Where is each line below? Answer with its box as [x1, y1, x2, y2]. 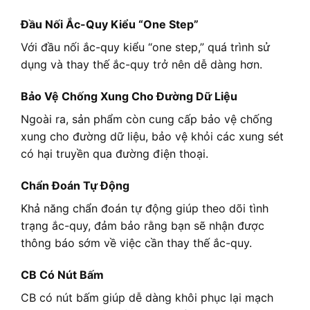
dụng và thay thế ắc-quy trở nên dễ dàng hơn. [21, 57, 262, 72]
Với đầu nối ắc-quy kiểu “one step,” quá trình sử [21, 40, 270, 55]
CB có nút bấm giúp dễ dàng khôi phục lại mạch [21, 290, 273, 304]
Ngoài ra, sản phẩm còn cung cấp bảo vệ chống [21, 112, 273, 127]
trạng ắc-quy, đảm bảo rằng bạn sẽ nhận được [21, 218, 264, 232]
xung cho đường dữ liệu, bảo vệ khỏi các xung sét [21, 129, 284, 144]
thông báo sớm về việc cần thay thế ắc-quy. [21, 235, 252, 250]
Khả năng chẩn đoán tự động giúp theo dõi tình [21, 201, 268, 215]
